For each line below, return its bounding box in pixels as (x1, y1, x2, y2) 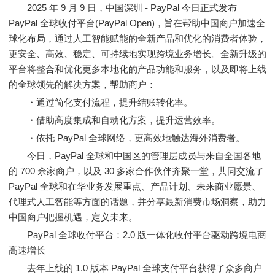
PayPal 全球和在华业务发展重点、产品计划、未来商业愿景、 (9, 181, 261, 192)
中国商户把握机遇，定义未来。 (9, 212, 137, 222)
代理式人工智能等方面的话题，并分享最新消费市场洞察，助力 (9, 196, 266, 207)
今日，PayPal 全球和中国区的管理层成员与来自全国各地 (9, 150, 261, 161)
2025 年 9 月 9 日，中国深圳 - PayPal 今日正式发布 (9, 2, 237, 13)
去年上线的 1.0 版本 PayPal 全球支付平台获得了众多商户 (9, 263, 262, 273)
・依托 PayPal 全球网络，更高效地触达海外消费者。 (9, 133, 245, 143)
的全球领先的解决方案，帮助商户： (9, 79, 156, 90)
